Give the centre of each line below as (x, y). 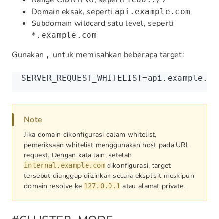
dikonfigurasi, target (138, 165)
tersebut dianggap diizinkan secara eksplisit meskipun (109, 176)
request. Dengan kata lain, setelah (78, 155)
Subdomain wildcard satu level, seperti (103, 23)
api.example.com (153, 11)
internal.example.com (65, 165)
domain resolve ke (54, 186)
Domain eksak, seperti (73, 12)
